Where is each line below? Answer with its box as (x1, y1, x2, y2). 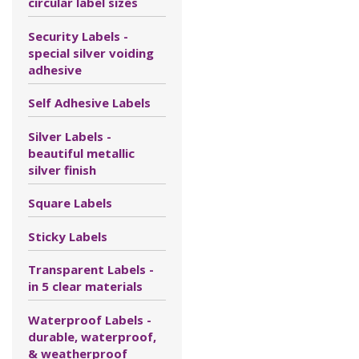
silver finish (28, 161, 96, 178)
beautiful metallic (28, 144, 135, 161)
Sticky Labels (28, 228, 107, 244)
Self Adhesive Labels (28, 95, 151, 111)
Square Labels (28, 195, 112, 211)
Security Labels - (28, 27, 128, 44)
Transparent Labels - (28, 261, 154, 277)
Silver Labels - (28, 127, 111, 144)
